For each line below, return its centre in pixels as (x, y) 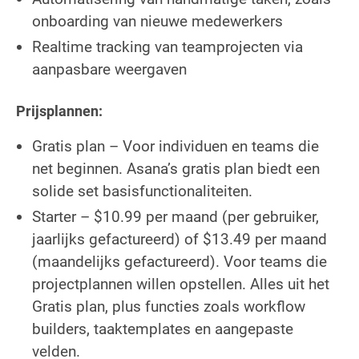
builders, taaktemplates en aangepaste (163, 329)
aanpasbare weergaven (109, 69)
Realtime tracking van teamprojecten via (167, 46)
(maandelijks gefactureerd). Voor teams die (179, 261)
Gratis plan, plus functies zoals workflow (169, 306)
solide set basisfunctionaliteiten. (142, 191)
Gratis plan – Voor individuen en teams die (175, 146)
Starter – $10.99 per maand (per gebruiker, (175, 216)
